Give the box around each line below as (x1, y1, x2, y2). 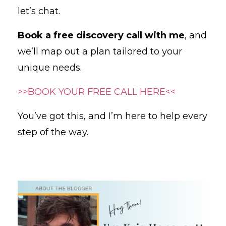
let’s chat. (18, 5, 60, 17)
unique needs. (18, 62, 82, 73)
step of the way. (18, 126, 88, 138)
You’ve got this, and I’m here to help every (18, 110, 207, 122)
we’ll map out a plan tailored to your (18, 45, 182, 57)
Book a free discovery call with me (18, 29, 185, 41)
